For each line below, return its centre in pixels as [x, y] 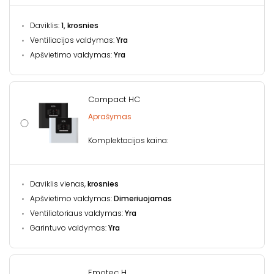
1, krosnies [80, 25]
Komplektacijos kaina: [128, 140]
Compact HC [114, 99]
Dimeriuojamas [143, 198]
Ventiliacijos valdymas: [73, 40]
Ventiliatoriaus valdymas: [76, 213]
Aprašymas [109, 117]
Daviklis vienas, [58, 184]
